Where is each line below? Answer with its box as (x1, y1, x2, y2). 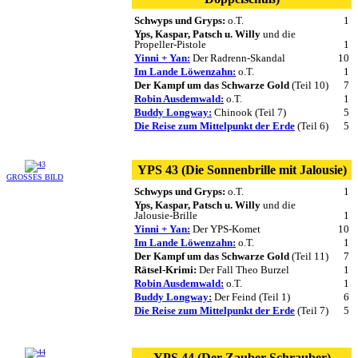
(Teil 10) (289, 78, 328, 91)
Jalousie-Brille (134, 209, 197, 221)
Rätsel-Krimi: (134, 263, 197, 276)
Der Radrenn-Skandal (190, 51, 285, 64)
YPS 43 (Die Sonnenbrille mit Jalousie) (137, 162, 347, 177)
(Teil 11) (289, 249, 328, 262)
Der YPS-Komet (190, 222, 261, 235)
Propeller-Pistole (134, 38, 206, 50)
